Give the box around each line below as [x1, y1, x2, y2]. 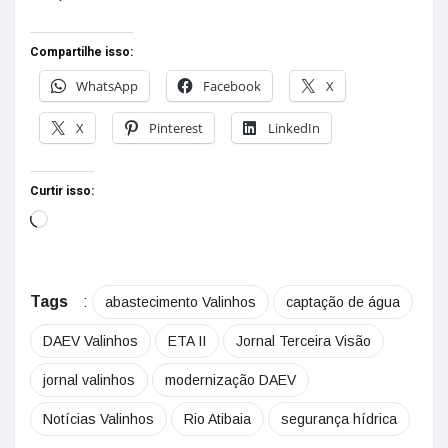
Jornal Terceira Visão [236, 332, 371, 349]
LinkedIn [268, 118, 320, 137]
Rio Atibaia [184, 410, 251, 427]
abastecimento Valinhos [105, 293, 256, 310]
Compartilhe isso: [30, 42, 133, 61]
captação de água [286, 293, 400, 310]
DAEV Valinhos [43, 332, 138, 349]
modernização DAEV [165, 371, 296, 388]
